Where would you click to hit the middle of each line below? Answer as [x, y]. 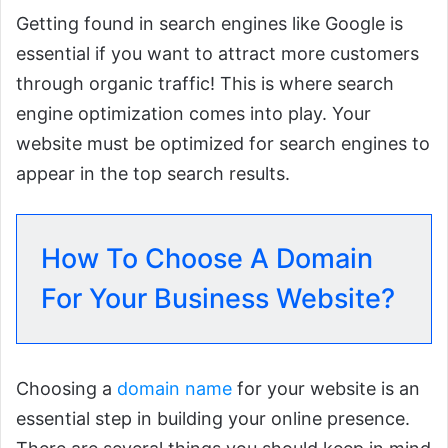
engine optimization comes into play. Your [193, 113]
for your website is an [326, 388]
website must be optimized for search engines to [223, 143]
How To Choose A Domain [207, 258]
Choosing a [66, 388]
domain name [174, 388]
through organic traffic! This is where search [205, 83]
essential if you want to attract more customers [217, 53]
